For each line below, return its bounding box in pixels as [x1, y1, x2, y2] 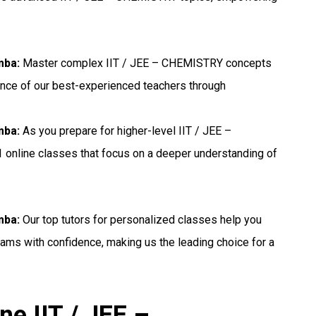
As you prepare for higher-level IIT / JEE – [20, 124, 232, 138]
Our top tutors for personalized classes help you [20, 213, 262, 227]
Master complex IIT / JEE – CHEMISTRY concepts [20, 56, 272, 71]
